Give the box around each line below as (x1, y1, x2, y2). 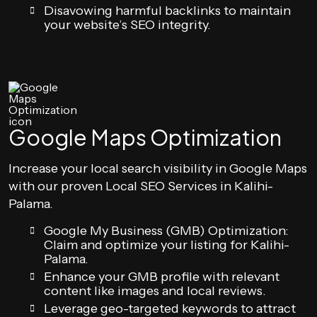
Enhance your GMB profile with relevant (44, 269, 279, 284)
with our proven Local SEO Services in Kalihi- (8, 178, 273, 194)
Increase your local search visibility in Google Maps (8, 161, 307, 176)
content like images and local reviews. (44, 283, 266, 299)
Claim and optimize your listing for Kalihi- (44, 237, 289, 253)
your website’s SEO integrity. (44, 17, 211, 33)
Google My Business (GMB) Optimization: (44, 223, 289, 238)
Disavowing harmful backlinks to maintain (44, 3, 291, 18)
